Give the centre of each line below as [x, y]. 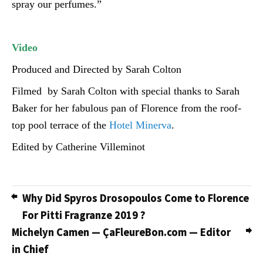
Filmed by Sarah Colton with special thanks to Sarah [126, 91]
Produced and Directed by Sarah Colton [97, 69]
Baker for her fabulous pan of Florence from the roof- [127, 108]
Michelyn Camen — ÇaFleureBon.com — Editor [121, 232]
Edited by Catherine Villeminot [78, 146]
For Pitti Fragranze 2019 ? [84, 215]
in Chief [30, 249]
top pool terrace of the [60, 125]
